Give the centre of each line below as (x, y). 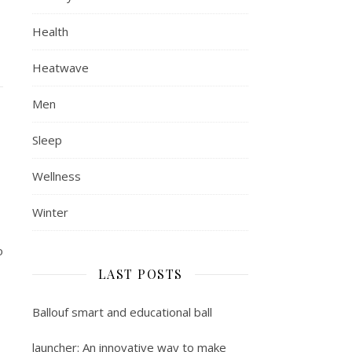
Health (50, 31)
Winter (50, 212)
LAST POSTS (140, 274)
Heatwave (60, 68)
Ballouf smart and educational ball (122, 312)
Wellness (57, 176)
